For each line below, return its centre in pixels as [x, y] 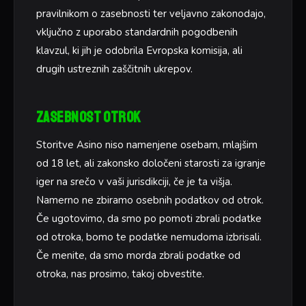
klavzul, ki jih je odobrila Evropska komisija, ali [139, 51]
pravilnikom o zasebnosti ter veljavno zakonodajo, [151, 14]
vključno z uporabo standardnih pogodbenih [137, 32]
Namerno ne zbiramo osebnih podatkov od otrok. [150, 200]
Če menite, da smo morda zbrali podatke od [138, 255]
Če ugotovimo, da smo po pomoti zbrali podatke [149, 218]
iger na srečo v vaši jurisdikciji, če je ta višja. [134, 181]
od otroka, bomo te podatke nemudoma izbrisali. [149, 237]
